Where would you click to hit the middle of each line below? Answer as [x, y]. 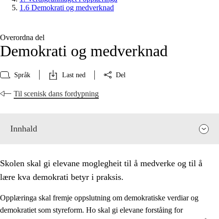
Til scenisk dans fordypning [56, 94]
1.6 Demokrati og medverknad [67, 8]
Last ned [74, 75]
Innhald [24, 129]
